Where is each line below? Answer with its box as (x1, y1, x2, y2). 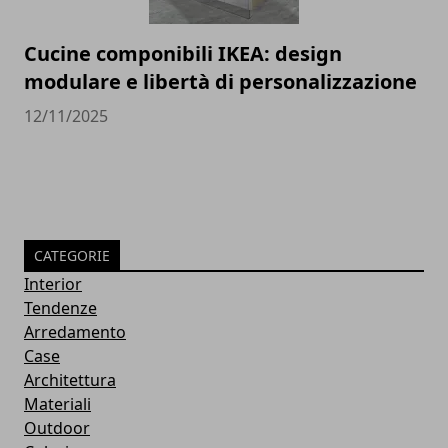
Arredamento (24, 321, 126, 344)
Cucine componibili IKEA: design (24, 40, 342, 68)
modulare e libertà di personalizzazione (24, 68, 417, 96)
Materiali (24, 393, 91, 416)
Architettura (24, 369, 116, 392)
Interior (24, 273, 82, 296)
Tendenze (24, 297, 97, 320)
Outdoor (24, 417, 90, 440)
